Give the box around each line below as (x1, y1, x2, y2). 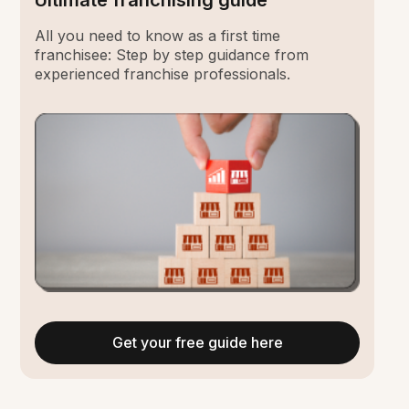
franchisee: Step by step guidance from (35, 46, 309, 65)
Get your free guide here (111, 332, 283, 351)
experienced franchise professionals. (35, 65, 291, 84)
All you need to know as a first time (35, 26, 281, 46)
